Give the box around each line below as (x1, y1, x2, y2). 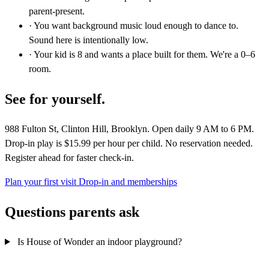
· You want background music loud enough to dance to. (29, 20, 238, 31)
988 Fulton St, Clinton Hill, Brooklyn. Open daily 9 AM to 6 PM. (5, 124, 254, 134)
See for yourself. (5, 91, 105, 107)
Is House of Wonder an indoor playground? (14, 236, 182, 247)
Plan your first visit (5, 177, 79, 187)
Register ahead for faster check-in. (5, 153, 134, 163)
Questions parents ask (5, 204, 139, 220)
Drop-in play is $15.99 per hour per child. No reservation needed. (5, 138, 253, 149)
